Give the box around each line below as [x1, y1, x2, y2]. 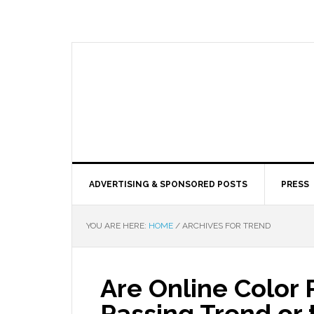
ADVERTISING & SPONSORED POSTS [89, 179, 247, 189]
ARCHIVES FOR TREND [180, 221, 271, 231]
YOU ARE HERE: [86, 221, 149, 231]
